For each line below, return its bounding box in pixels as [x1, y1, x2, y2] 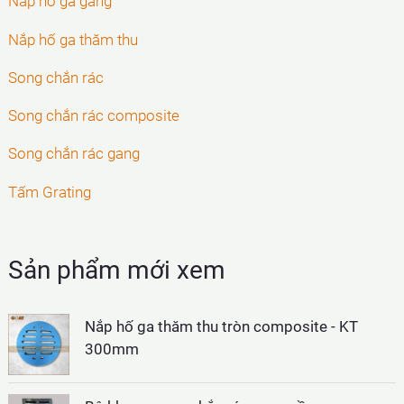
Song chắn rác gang [8, 144, 141, 163]
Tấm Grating [8, 182, 92, 201]
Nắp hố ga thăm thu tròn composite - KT [85, 317, 359, 335]
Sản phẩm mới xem [8, 255, 226, 286]
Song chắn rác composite [8, 106, 180, 125]
